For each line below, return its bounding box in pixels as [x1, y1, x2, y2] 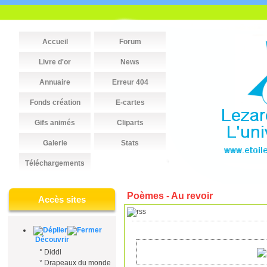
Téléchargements [25, 159, 85, 167]
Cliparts [116, 119, 144, 127]
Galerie [42, 139, 67, 147]
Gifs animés [35, 119, 75, 127]
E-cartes [115, 98, 145, 107]
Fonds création [29, 98, 80, 107]
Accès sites [38, 194, 86, 204]
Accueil [42, 38, 68, 46]
